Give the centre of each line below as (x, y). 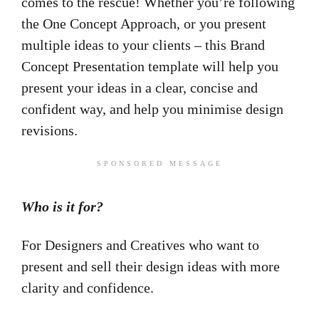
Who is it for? (62, 207)
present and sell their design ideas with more (151, 267)
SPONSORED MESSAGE (159, 164)
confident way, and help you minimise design (152, 109)
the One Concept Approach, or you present (144, 24)
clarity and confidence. (88, 288)
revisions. (51, 131)
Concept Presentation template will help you (150, 67)
